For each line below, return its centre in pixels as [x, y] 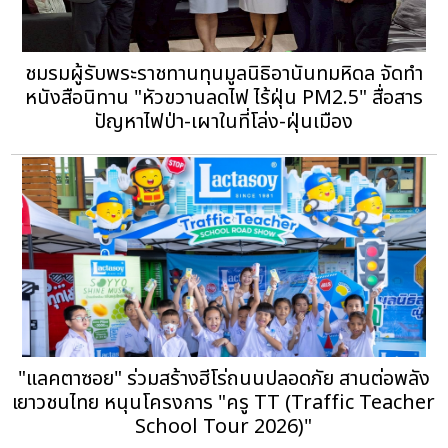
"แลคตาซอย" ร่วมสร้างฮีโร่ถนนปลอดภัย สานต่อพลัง [223, 378]
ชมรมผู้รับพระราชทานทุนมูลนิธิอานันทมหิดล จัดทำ [223, 73]
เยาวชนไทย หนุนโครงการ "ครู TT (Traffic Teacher [224, 402]
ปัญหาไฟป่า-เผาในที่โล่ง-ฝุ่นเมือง [224, 121]
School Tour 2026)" [224, 426]
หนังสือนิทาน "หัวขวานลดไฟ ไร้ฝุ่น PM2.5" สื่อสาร [223, 97]
